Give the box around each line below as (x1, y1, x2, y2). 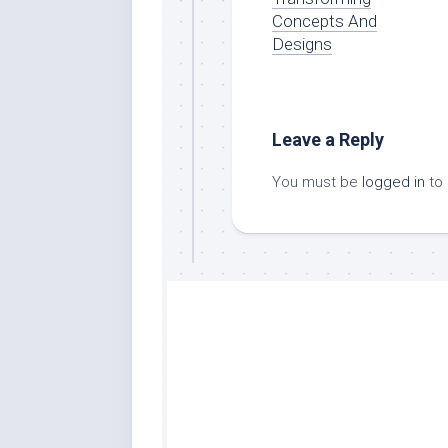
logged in (362, 172, 425, 191)
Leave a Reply (272, 128, 384, 150)
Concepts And (272, 10, 377, 31)
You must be (272, 172, 362, 191)
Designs (272, 33, 332, 54)
